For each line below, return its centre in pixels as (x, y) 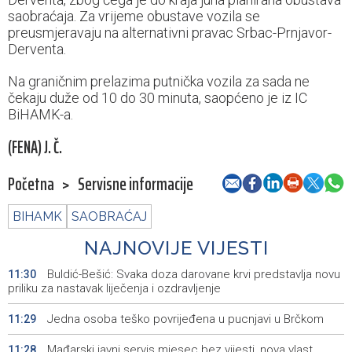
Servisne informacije (136, 185)
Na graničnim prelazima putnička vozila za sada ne (159, 82)
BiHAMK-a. (42, 115)
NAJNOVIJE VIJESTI (176, 248)
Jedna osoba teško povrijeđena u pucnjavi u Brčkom (184, 319)
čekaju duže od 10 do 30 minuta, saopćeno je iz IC (158, 98)
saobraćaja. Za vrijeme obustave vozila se (134, 16)
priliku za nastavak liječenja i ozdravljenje (114, 289)
